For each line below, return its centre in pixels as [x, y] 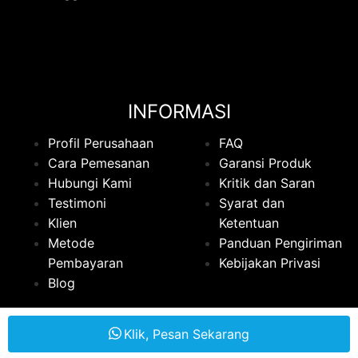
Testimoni [77, 203]
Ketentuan [249, 223]
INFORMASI [179, 111]
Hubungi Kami [90, 183]
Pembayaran [86, 263]
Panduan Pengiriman [280, 243]
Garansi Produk [265, 163]
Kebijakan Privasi [270, 263]
